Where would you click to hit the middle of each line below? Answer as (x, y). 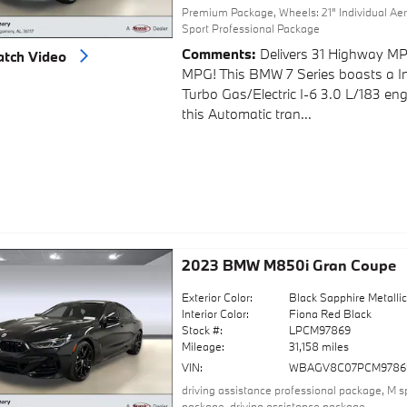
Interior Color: (215, 313)
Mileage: (203, 346)
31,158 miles (319, 346)
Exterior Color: (217, 297)
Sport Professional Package (250, 29)
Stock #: (202, 329)
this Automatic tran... (246, 113)
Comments (216, 53)
